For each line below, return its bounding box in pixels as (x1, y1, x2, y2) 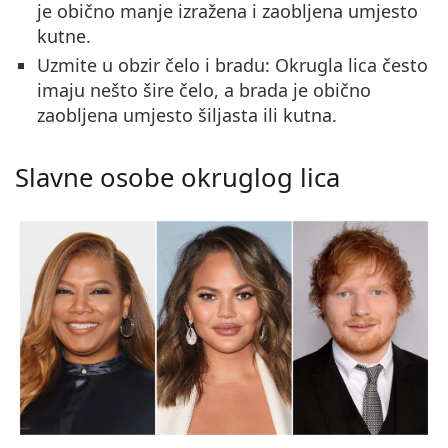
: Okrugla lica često (265, 52, 428, 77)
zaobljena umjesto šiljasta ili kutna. (37, 102, 337, 127)
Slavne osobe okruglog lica (15, 159, 340, 195)
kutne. (37, 23, 91, 48)
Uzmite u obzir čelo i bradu (37, 52, 265, 77)
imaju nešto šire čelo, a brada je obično (37, 77, 371, 102)
